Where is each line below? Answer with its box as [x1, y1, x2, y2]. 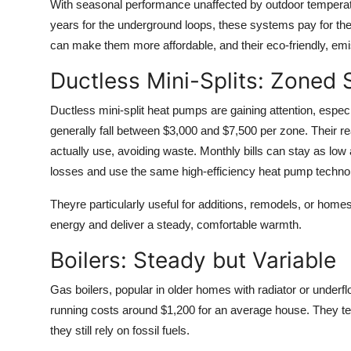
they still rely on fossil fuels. [50, 323, 190, 337]
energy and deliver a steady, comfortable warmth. [50, 217, 302, 231]
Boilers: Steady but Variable [50, 246, 336, 273]
